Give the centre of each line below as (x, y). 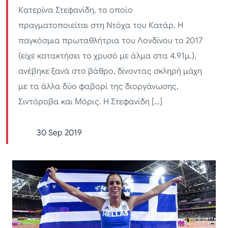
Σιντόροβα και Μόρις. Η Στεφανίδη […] (90, 102)
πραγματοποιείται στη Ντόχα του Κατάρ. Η (101, 26)
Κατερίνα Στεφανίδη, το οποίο (76, 10)
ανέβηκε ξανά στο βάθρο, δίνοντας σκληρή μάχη (110, 72)
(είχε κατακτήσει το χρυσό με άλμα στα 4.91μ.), (107, 56)
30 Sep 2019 (59, 133)
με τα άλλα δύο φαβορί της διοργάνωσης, (98, 87)
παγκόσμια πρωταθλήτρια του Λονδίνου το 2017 (110, 41)
